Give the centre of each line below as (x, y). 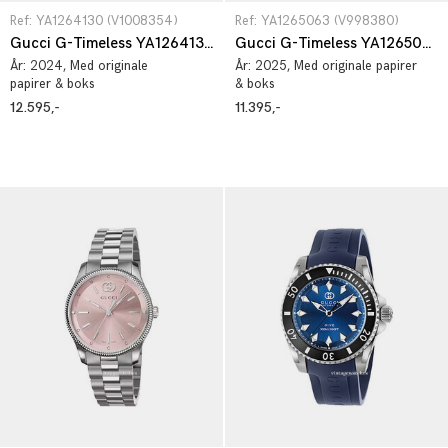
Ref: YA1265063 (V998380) (317, 21)
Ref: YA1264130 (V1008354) (94, 21)
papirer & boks (52, 84)
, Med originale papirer (352, 66)
